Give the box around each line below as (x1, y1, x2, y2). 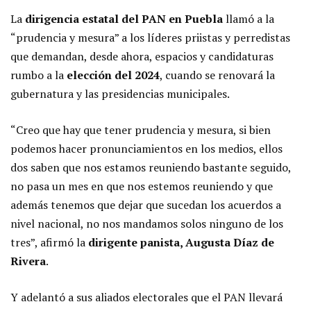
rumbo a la (10, 67, 67, 83)
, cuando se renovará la (160, 67, 275, 83)
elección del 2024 (67, 67, 160, 83)
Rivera (10, 253, 46, 269)
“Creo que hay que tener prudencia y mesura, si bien (10, 122, 271, 138)
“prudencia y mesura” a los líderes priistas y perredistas (10, 30, 290, 46)
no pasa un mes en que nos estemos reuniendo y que (10, 178, 273, 194)
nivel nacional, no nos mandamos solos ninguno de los (10, 216, 283, 232)
